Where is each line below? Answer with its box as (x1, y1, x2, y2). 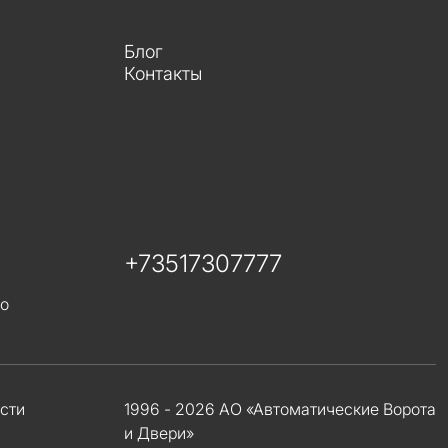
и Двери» (124, 423, 194, 443)
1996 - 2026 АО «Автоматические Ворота (124, 399, 436, 419)
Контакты (124, 63, 202, 84)
